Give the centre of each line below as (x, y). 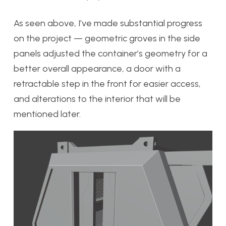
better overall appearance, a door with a (97, 69)
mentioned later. (48, 114)
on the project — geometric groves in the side (107, 39)
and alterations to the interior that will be (97, 99)
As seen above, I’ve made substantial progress (108, 23)
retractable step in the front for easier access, (107, 84)
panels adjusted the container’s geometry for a (110, 54)
